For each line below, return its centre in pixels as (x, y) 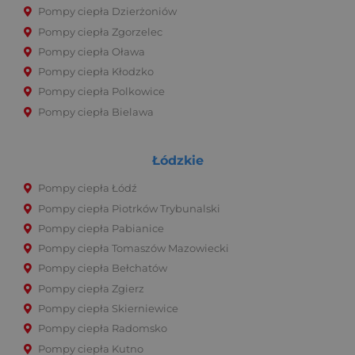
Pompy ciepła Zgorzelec (100, 32)
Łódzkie (177, 160)
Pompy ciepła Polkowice (101, 92)
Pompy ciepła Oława (92, 52)
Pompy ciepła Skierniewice (108, 309)
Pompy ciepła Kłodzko (96, 72)
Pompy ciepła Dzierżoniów (107, 12)
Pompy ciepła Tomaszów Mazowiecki (134, 249)
